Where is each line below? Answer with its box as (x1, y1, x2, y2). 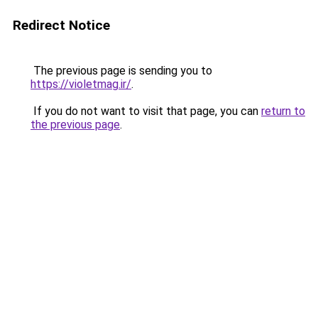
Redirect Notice (13, 17, 110, 33)
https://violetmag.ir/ (31, 77, 131, 91)
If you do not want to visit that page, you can (31, 104, 261, 118)
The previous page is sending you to (31, 64, 212, 77)
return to (261, 104, 305, 118)
